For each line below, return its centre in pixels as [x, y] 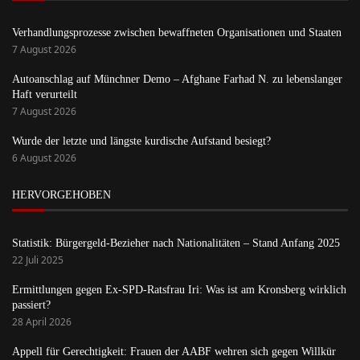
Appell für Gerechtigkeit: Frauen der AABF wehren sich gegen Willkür [174, 352]
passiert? [31, 305]
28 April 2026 [42, 322]
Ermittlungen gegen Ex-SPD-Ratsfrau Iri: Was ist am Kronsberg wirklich [179, 290]
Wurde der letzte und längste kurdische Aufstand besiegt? [141, 141]
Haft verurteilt [45, 95]
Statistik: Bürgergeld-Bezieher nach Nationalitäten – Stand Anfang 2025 [176, 243]
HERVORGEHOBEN [61, 195]
